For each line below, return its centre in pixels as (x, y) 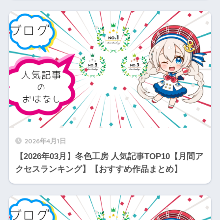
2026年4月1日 (45, 140)
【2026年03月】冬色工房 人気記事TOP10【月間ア (109, 156)
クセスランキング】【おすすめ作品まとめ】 (98, 169)
